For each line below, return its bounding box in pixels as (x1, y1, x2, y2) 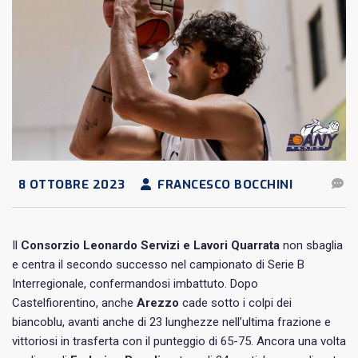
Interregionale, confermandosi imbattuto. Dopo (12, 276, 258, 291)
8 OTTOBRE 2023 (14, 176, 125, 193)
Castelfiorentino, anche (12, 295, 137, 310)
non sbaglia (280, 237, 343, 253)
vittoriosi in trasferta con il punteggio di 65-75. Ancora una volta (12, 333, 346, 348)
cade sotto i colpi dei (179, 295, 292, 310)
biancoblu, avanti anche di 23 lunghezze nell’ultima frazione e (12, 314, 331, 329)
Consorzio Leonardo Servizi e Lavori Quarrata (21, 237, 280, 253)
